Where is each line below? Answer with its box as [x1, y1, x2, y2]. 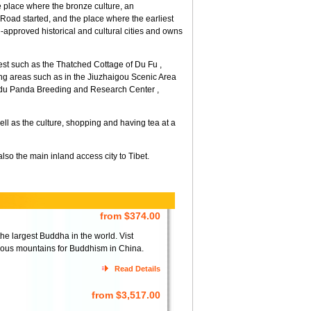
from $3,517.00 [92, 289, 160, 301]
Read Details [115, 264, 160, 273]
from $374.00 [100, 210, 160, 221]
